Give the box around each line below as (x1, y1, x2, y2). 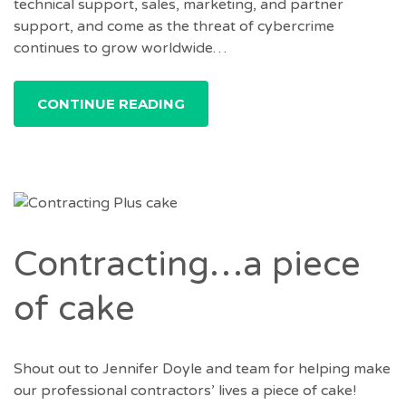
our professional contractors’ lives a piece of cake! (14, 381, 356, 400)
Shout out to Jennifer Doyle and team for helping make (14, 359, 391, 378)
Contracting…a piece (14, 244, 361, 286)
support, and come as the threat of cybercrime (14, 16, 334, 35)
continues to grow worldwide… (14, 38, 227, 57)
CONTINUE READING (37, 94, 185, 112)
